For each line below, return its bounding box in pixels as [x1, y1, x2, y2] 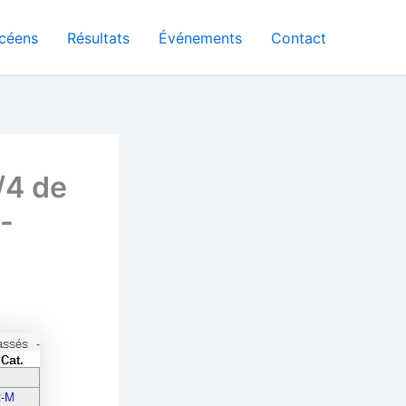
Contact [271, 28, 326, 47]
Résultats [67, 28, 130, 47]
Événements [159, 28, 242, 47]
